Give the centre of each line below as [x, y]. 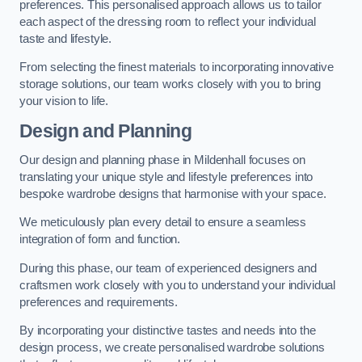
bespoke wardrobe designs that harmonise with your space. [173, 194]
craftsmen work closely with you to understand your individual [178, 285]
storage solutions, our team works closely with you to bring [170, 84]
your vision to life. [64, 101]
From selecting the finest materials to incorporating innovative [177, 67]
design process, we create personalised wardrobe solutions [172, 348]
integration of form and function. [100, 240]
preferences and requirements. [99, 302]
